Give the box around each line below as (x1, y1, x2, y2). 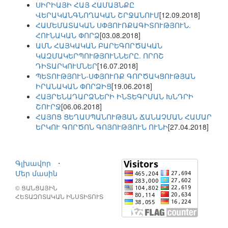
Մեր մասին (15, 168, 58, 179)
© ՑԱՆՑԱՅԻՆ (15, 183, 58, 192)
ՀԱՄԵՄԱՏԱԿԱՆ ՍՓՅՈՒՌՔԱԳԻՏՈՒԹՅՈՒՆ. (36, 20, 191, 31)
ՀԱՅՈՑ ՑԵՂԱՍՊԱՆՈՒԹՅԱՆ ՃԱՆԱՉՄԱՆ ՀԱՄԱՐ (36, 111, 212, 122)
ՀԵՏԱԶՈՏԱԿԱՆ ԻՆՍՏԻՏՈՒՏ (15, 192, 103, 201)
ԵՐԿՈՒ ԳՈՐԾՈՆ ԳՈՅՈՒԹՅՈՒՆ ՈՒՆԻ (36, 122, 168, 132)
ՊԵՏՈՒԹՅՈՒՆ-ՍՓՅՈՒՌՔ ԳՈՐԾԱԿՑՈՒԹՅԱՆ (36, 71, 195, 81)
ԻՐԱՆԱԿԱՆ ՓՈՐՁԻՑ (36, 81, 111, 92)
